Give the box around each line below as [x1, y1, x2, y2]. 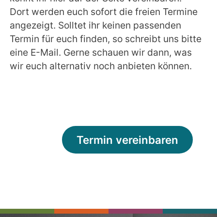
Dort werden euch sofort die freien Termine [10, 6, 198, 18]
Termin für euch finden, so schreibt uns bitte [10, 33, 201, 45]
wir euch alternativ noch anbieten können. [10, 60, 192, 72]
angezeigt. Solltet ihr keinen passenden [10, 19, 181, 31]
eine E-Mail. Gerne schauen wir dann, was [10, 46, 192, 59]
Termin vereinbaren [77, 133, 178, 147]
